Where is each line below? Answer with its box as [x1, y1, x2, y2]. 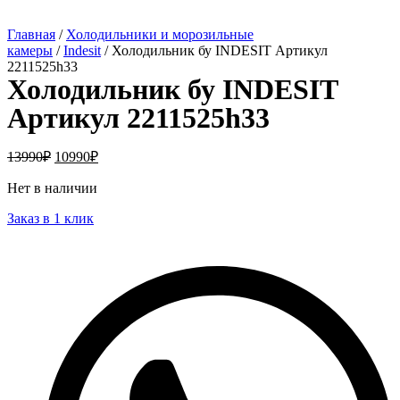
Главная [7, 26, 55, 42]
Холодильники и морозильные [66, 26, 254, 42]
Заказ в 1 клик [7, 210, 94, 226]
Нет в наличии [7, 179, 97, 196]
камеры [7, 42, 53, 58]
